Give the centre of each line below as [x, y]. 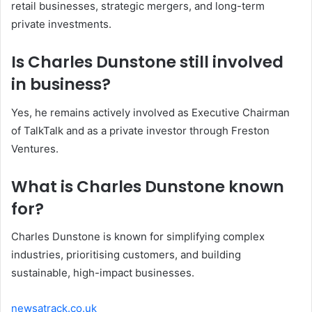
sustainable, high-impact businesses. [103, 273]
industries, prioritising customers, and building [126, 255]
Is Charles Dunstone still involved [147, 62]
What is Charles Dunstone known [148, 186]
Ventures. [35, 148]
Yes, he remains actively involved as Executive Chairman [150, 112]
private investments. [61, 24]
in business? [61, 85]
